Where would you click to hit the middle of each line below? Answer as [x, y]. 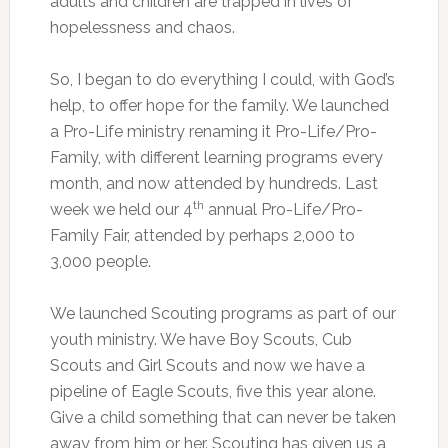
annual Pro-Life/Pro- [283, 209]
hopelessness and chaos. [142, 27]
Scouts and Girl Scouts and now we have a [207, 365]
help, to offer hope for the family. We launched [219, 105]
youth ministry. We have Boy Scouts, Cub [200, 339]
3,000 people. [100, 261]
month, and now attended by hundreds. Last [213, 183]
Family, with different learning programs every [216, 157]
